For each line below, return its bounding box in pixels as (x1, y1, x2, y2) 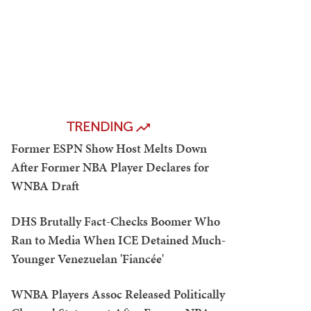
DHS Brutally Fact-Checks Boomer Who (11, 212, 220, 230)
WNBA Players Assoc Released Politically (11, 285, 225, 303)
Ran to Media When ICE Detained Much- (11, 231, 226, 249)
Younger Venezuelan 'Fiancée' (11, 250, 164, 267)
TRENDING (67, 119, 136, 135)
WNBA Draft (11, 177, 79, 194)
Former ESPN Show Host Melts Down (11, 140, 207, 157)
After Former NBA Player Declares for (11, 158, 209, 176)
